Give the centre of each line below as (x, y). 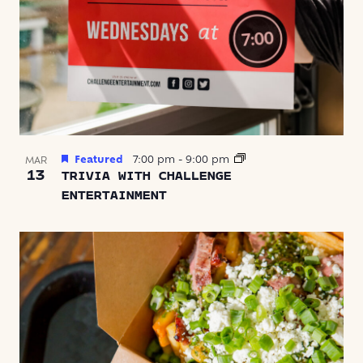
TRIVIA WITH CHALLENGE (147, 177)
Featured (99, 161)
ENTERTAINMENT (114, 196)
